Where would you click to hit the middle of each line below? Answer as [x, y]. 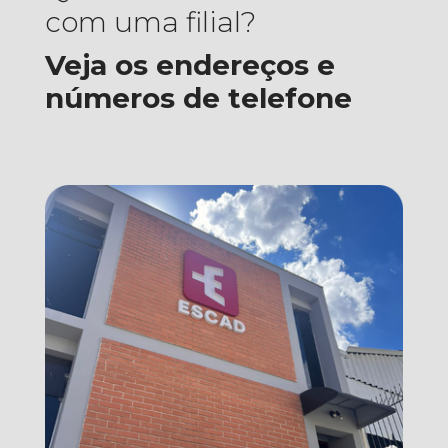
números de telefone [198, 98]
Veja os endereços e [189, 65]
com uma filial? [150, 22]
